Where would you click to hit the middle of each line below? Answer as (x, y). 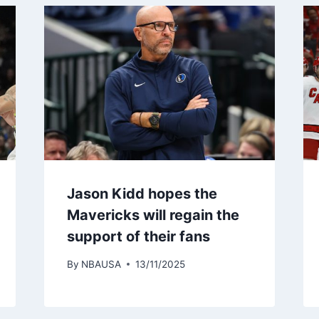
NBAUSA (101, 264)
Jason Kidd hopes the (142, 193)
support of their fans (138, 236)
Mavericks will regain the (153, 215)
